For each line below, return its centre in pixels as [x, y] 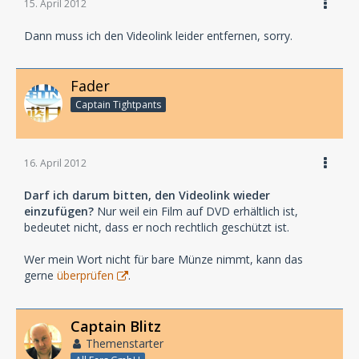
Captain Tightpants [118, 104]
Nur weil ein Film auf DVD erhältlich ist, [196, 211]
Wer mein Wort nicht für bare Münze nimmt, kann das [163, 259]
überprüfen [85, 275]
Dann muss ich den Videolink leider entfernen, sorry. [158, 35]
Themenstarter [125, 343]
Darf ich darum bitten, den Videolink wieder [147, 195]
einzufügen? [59, 211]
